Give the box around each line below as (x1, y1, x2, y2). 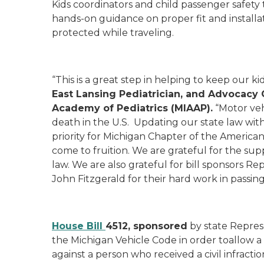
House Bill (52, 220, 105, 232)
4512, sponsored (105, 220, 187, 232)
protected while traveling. (52, 27, 174, 38)
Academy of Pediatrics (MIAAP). (52, 103, 213, 114)
